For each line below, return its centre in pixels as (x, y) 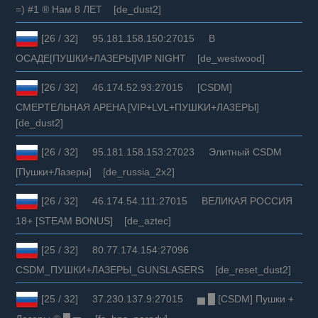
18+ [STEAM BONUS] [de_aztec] (94, 220)
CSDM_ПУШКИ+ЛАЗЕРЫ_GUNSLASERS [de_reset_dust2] (154, 269)
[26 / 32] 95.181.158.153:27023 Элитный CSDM (160, 152)
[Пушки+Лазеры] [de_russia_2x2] (95, 171)
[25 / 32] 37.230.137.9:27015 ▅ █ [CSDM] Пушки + (166, 298)
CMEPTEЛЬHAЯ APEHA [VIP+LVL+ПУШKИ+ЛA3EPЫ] (142, 107)
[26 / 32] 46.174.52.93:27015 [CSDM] (136, 87)
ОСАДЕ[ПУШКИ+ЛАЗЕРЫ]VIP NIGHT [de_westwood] (141, 58)
